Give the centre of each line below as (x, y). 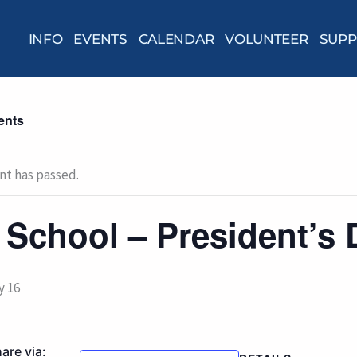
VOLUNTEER (267, 39)
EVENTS (100, 39)
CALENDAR (176, 39)
